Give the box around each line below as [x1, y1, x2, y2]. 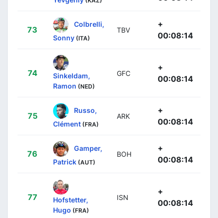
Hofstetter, [53, 195, 88, 204]
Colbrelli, [74, 19, 104, 28]
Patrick [53, 157, 76, 166]
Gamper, [74, 144, 102, 152]
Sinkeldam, [53, 71, 90, 80]
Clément [53, 119, 81, 128]
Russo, [74, 106, 97, 114]
